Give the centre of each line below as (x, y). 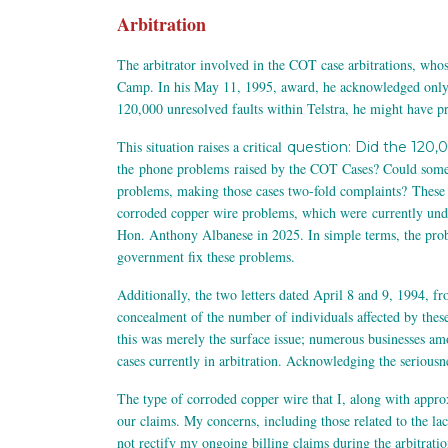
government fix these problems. (208, 257)
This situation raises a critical (202, 147)
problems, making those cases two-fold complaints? (264, 191)
